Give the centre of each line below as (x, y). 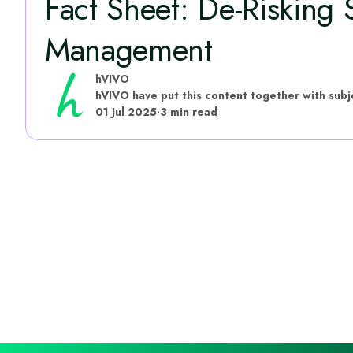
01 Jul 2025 (126, 111)
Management (129, 50)
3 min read (189, 111)
